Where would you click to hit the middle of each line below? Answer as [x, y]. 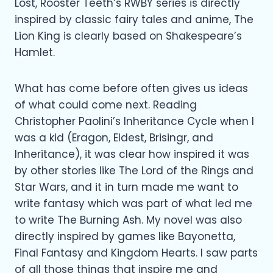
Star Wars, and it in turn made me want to [126, 187]
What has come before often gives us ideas [131, 88]
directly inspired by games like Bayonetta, [125, 236]
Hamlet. [35, 52]
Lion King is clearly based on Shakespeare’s [128, 36]
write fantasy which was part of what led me [133, 203]
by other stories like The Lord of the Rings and [134, 170]
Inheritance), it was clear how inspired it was [132, 154]
